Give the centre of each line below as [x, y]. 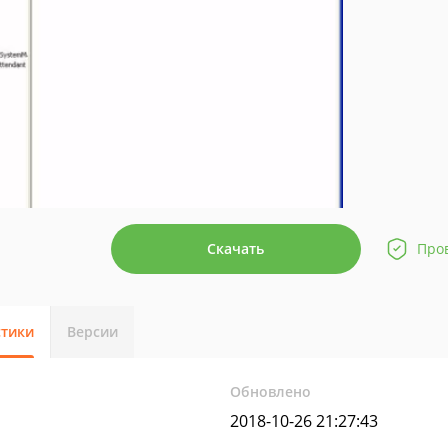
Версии [92, 331]
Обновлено [271, 391]
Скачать [235, 248]
